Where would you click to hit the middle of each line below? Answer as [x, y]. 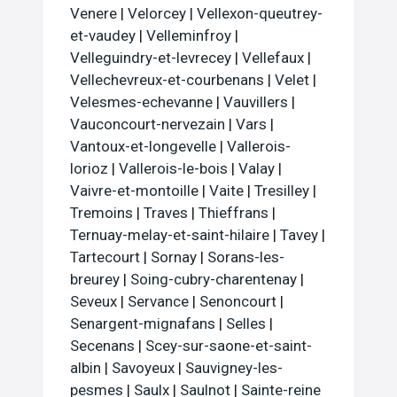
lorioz [89, 168]
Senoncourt [238, 301]
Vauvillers [256, 101]
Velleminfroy [189, 35]
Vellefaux [273, 57]
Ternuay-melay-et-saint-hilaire [170, 234]
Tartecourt [105, 257]
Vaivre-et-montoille [134, 190]
